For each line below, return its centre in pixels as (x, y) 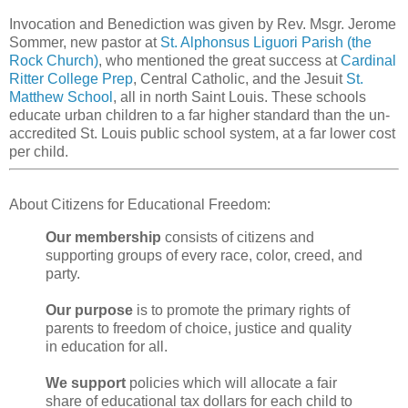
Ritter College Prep (71, 79)
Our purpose (89, 310)
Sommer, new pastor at (85, 43)
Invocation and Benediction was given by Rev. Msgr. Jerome (203, 25)
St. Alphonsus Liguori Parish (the (266, 43)
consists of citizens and (238, 237)
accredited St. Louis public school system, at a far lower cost (202, 134)
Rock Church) (54, 61)
